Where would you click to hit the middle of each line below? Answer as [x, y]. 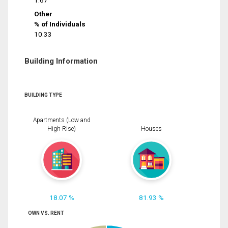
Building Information [61, 61]
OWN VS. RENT [46, 213]
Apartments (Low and [62, 120]
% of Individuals [60, 24]
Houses [151, 129]
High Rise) [62, 129]
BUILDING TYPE [43, 95]
